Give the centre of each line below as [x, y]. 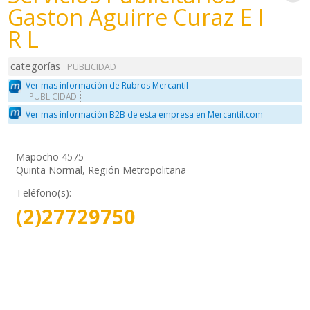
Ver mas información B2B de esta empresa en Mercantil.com [145, 115]
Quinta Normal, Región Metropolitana [101, 170]
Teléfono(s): [44, 192]
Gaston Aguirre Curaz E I [136, 17]
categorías [36, 66]
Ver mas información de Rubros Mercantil [107, 85]
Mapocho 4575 [50, 156]
